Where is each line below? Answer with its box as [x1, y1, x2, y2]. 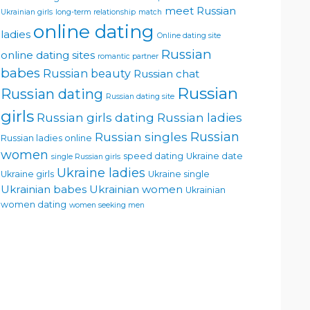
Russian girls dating [37, 109, 154, 125]
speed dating [123, 150, 183, 161]
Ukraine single [148, 168, 210, 179]
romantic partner [98, 51, 158, 61]
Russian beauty [43, 66, 131, 80]
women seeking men [69, 200, 145, 210]
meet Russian [165, 3, 236, 17]
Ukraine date [186, 150, 243, 161]
